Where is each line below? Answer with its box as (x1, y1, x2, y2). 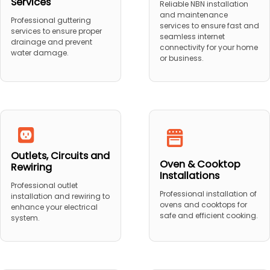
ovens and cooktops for (159, 199, 247, 210)
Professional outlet (10, 180, 78, 191)
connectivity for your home (159, 42, 258, 53)
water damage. (10, 48, 69, 58)
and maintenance (159, 10, 228, 20)
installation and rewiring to (10, 191, 110, 202)
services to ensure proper (10, 26, 102, 37)
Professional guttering (10, 15, 91, 26)
